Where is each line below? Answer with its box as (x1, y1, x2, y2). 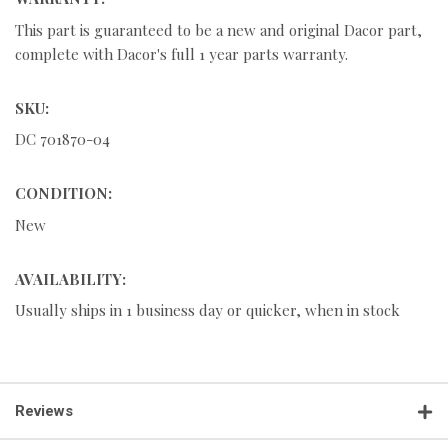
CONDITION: (15, 183, 112, 204)
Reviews (15, 402, 73, 421)
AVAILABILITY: (15, 268, 126, 289)
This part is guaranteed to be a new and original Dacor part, (15, 19, 422, 40)
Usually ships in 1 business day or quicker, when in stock (15, 300, 400, 321)
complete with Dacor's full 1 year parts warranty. (15, 43, 348, 64)
